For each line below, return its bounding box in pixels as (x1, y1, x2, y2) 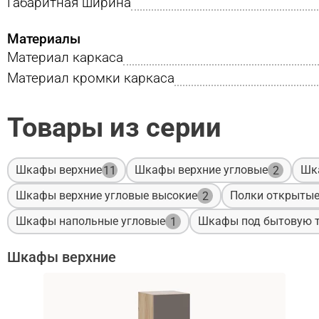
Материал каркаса (7, 48, 123, 66)
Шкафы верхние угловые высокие (16, 189, 197, 203)
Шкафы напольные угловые (16, 214, 165, 229)
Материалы (7, 30, 80, 47)
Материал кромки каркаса (7, 69, 174, 86)
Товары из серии (7, 111, 221, 143)
